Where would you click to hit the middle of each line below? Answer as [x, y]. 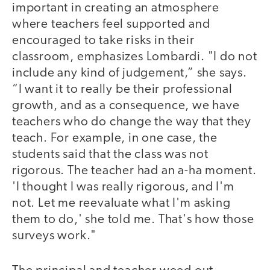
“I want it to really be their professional [122, 89]
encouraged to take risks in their [103, 40]
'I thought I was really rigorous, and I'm [123, 187]
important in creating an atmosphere [116, 8]
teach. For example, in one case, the [115, 138]
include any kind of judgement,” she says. [130, 73]
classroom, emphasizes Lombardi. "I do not [135, 57]
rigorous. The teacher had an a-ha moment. [134, 171]
